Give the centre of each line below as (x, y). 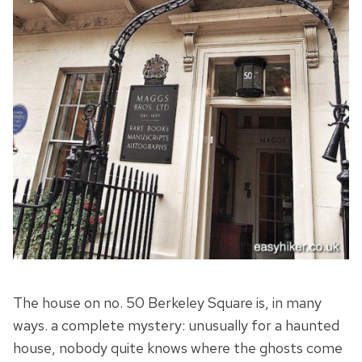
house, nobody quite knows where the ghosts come (178, 348)
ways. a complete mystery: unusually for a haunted (176, 326)
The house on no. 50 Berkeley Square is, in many (167, 303)
